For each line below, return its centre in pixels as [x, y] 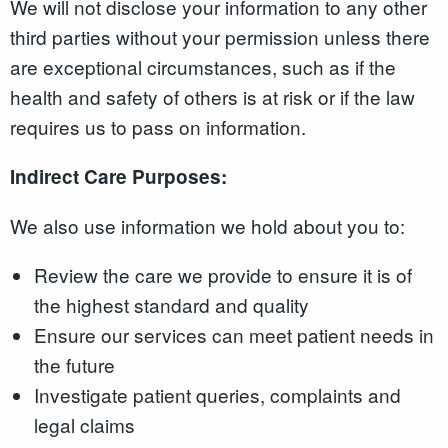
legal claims [84, 424]
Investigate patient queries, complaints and [217, 394]
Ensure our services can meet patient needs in [233, 334]
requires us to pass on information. [158, 126]
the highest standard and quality [171, 304]
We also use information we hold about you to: [207, 225]
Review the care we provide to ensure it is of [222, 274]
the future [74, 364]
